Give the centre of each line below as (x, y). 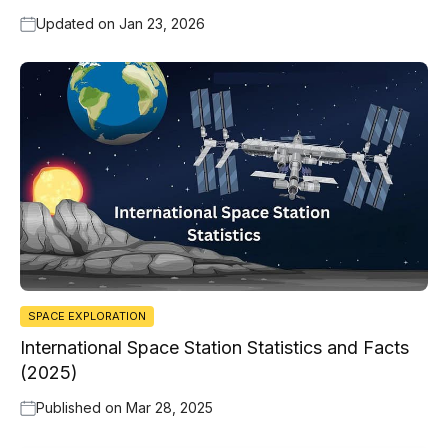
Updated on (77, 23)
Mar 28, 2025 (169, 408)
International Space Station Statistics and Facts (214, 348)
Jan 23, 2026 (162, 23)
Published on (81, 408)
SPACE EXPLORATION (87, 316)
